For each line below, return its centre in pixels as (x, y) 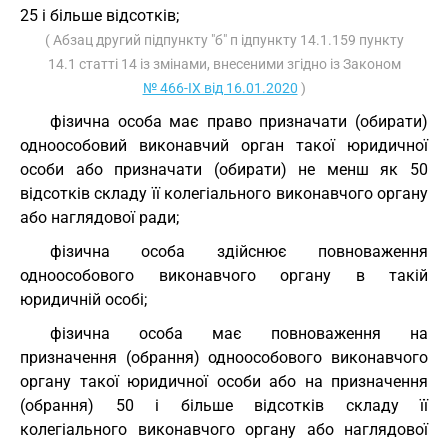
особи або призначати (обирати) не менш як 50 (224, 169)
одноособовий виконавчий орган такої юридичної (224, 145)
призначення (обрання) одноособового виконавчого (224, 357)
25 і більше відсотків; (99, 15)
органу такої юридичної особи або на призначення (224, 381)
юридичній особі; (83, 299)
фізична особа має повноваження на (239, 333)
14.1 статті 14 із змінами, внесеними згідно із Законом (224, 64)
